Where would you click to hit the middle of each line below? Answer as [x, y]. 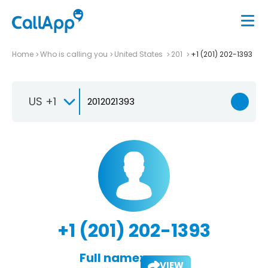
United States [139, 54]
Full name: [111, 258]
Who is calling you [74, 54]
